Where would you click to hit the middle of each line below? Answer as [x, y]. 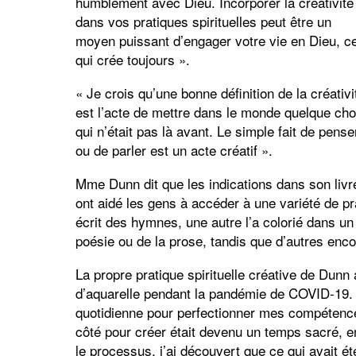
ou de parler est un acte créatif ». [174, 150]
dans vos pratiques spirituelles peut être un [203, 21]
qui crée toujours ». [132, 60]
